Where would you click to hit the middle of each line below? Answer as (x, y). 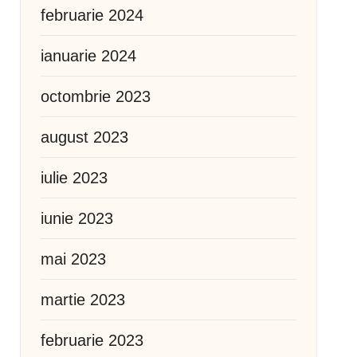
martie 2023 (82, 300)
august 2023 (84, 137)
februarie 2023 (92, 340)
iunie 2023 (76, 218)
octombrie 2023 (95, 96)
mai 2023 (73, 259)
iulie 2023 (74, 178)
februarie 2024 (92, 15)
